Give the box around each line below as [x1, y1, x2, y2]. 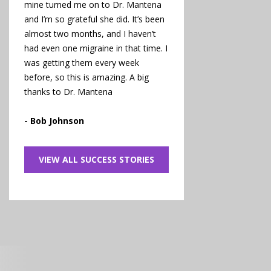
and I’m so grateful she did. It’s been [24, 13, 165, 25]
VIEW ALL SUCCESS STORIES [38, 153, 154, 165]
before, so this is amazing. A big [24, 71, 149, 83]
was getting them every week [24, 56, 139, 68]
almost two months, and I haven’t [24, 27, 156, 39]
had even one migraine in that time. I [24, 42, 168, 54]
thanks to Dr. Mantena [24, 85, 113, 97]
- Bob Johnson [24, 114, 84, 126]
